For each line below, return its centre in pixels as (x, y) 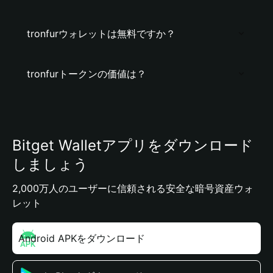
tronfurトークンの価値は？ (87, 74)
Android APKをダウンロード (82, 238)
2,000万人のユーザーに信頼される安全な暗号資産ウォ (133, 188)
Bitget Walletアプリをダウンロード (133, 145)
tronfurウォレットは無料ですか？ (101, 34)
